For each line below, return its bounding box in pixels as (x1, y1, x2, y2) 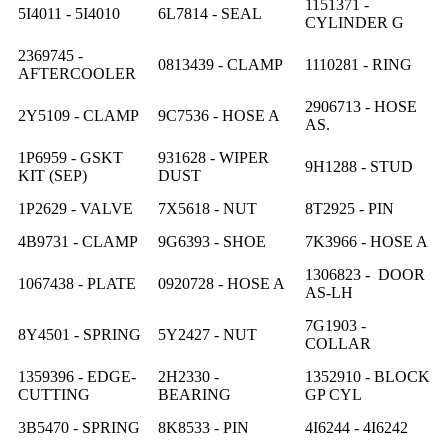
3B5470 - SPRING (18, 418, 140, 436)
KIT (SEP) (18, 166, 87, 184)
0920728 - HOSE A (158, 274, 285, 292)
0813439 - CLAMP (158, 55, 283, 73)
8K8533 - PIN (158, 418, 249, 436)
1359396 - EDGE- (18, 367, 136, 385)
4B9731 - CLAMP (18, 232, 138, 250)
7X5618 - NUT (158, 199, 257, 217)
